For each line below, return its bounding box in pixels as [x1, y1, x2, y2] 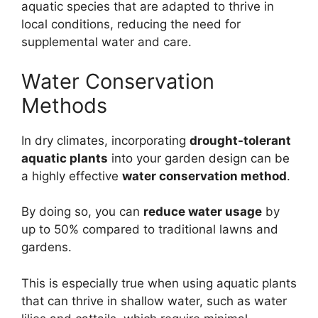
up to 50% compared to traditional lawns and [21, 222, 278, 237]
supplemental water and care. [21, 35, 192, 50]
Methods [21, 92, 107, 118]
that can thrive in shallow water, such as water [21, 293, 287, 308]
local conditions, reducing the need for [21, 17, 241, 32]
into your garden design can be [108, 150, 290, 165]
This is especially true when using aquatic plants [21, 275, 297, 290]
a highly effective [21, 168, 122, 183]
